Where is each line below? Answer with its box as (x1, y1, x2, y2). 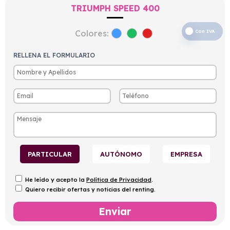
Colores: (75, 28, 109, 39)
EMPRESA (170, 149, 203, 158)
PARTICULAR (27, 149, 72, 158)
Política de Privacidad (86, 176, 151, 183)
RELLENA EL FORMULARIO (13, 51, 95, 59)
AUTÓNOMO (100, 149, 142, 158)
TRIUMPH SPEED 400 (70, 3, 160, 13)
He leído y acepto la (25, 176, 86, 183)
